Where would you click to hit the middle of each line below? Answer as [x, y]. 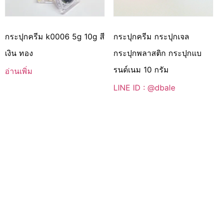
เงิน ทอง [19, 53]
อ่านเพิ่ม [19, 71]
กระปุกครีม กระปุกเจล [151, 36]
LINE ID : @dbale [144, 87]
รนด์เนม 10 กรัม [141, 69]
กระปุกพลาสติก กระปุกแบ [157, 53]
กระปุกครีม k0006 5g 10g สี [55, 36]
